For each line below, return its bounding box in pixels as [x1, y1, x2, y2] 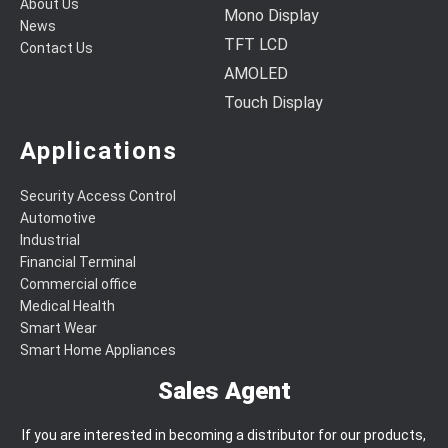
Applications [20, 137, 178, 166]
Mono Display [224, 6, 319, 26]
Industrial [20, 232, 80, 249]
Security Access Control [20, 188, 176, 205]
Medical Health [20, 298, 115, 315]
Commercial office [20, 276, 137, 293]
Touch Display [224, 93, 323, 113]
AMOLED [224, 64, 288, 84]
